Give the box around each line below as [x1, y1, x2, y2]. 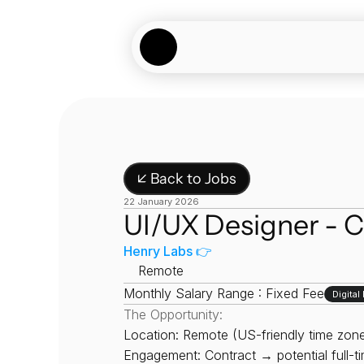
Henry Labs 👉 [123, 243, 212, 259]
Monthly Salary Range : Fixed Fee [123, 285, 324, 301]
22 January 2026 [123, 196, 199, 207]
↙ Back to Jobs [137, 169, 236, 188]
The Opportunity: [123, 306, 223, 323]
